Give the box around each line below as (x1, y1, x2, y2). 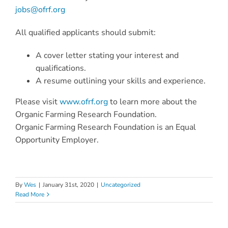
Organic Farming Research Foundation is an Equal (15, 121, 196, 133)
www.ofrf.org (60, 96, 108, 107)
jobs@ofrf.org (15, 4, 65, 15)
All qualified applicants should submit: (15, 26, 156, 38)
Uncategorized (101, 180, 140, 189)
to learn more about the (108, 96, 197, 107)
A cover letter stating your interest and (36, 49, 179, 61)
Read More (15, 190, 44, 198)
